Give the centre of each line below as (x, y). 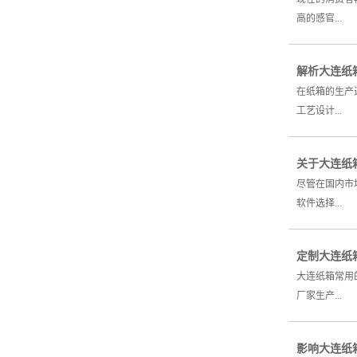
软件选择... (319, 204)
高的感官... (319, 19)
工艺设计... (319, 111)
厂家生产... (319, 296)
